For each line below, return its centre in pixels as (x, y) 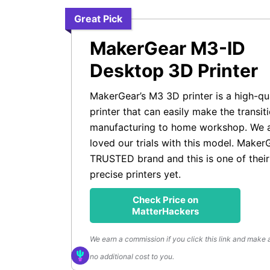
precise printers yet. (135, 174)
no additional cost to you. (132, 257)
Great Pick (98, 19)
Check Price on (165, 200)
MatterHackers (165, 212)
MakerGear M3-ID (168, 49)
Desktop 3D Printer (174, 71)
